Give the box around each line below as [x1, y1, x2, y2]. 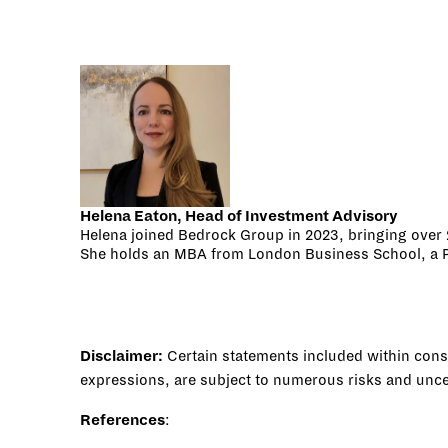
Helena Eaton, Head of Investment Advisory [80, 208, 398, 225]
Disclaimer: [80, 348, 163, 365]
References [80, 412, 165, 429]
